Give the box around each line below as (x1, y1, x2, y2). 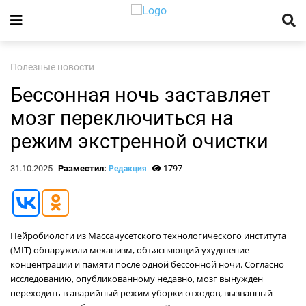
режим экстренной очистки (10, 130, 268, 153)
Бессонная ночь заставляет (10, 83, 270, 107)
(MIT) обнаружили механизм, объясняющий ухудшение (10, 244, 249, 256)
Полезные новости (10, 61, 94, 73)
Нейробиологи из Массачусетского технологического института (10, 229, 286, 242)
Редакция (108, 164, 147, 173)
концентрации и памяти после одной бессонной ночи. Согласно (10, 258, 284, 270)
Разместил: (57, 163, 109, 173)
